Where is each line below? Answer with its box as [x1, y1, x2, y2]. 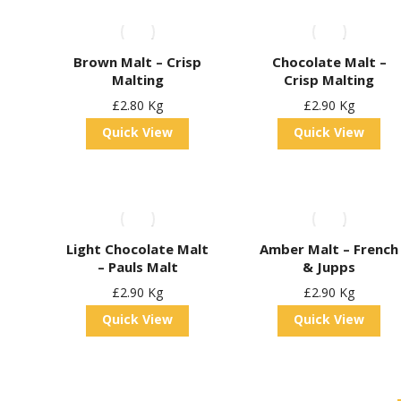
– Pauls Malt [97, 258, 178, 276]
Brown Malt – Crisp [73, 53, 202, 71]
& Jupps [303, 258, 356, 276]
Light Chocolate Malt [66, 240, 209, 258]
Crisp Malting [284, 71, 375, 89]
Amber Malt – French [260, 240, 399, 258]
